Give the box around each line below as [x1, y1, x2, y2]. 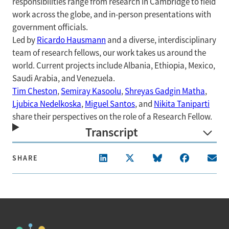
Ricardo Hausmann [37, 35, 106, 45]
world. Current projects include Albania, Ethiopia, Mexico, [12, 60, 215, 71]
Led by [12, 35, 37, 45]
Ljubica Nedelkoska [12, 99, 81, 109]
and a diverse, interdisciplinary [106, 35, 216, 45]
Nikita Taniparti [154, 99, 210, 109]
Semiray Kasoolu [61, 86, 121, 97]
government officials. [12, 22, 88, 33]
